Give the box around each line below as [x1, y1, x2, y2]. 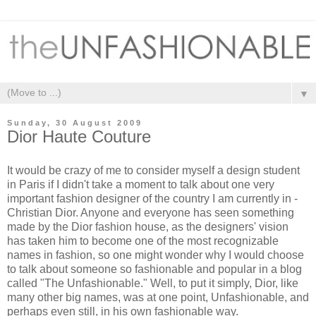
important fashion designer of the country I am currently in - [7, 192, 298, 205]
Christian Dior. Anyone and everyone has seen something [7, 206, 294, 219]
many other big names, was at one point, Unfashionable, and [7, 291, 309, 303]
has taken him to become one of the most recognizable [7, 234, 279, 247]
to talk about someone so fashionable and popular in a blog [7, 262, 302, 275]
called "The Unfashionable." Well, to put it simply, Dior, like [7, 276, 298, 289]
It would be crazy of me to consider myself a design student [7, 164, 300, 176]
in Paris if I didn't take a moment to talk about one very [7, 178, 274, 190]
